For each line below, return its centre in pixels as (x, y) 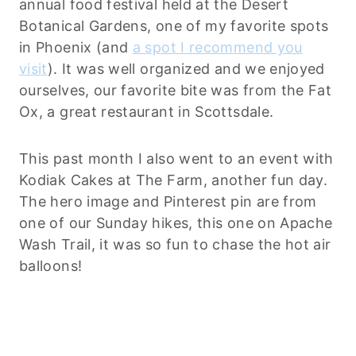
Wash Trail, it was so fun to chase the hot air (175, 244)
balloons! (51, 265)
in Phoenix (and (76, 47)
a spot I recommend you (217, 47)
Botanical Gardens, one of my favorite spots (174, 25)
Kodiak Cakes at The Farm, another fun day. (174, 180)
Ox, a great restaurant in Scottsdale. (147, 111)
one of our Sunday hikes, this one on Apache (176, 222)
